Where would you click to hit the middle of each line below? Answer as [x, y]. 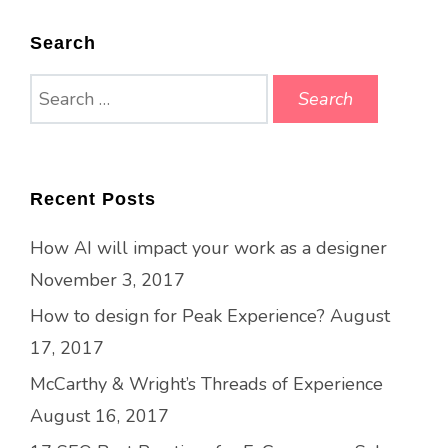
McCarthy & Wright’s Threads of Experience [206, 384]
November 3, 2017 [107, 280]
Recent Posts [93, 199]
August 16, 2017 [99, 416]
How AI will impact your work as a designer [208, 248]
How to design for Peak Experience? [177, 316]
